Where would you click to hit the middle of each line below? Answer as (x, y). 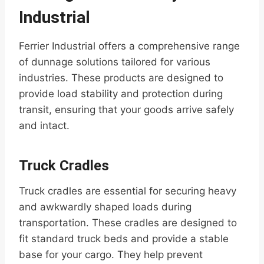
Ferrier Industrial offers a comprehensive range (129, 46)
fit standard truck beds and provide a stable (124, 239)
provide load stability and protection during (121, 94)
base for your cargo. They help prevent (111, 255)
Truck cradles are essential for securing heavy (128, 191)
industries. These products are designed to (121, 78)
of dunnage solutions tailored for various (115, 62)
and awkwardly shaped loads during (105, 207)
